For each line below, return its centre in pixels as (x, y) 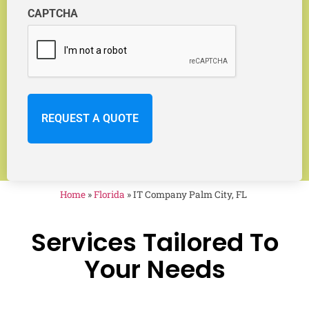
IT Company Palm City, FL (191, 194)
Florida (109, 194)
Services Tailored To (154, 242)
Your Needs (154, 269)
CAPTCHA (53, 13)
